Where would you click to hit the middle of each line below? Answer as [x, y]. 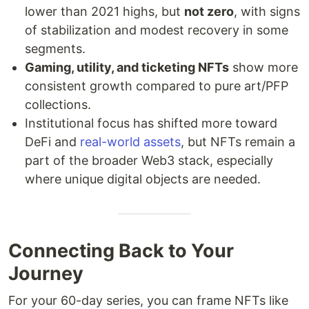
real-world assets [130, 141]
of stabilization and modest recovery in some [157, 30]
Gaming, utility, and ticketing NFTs [127, 67]
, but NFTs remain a [238, 141]
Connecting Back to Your [121, 250]
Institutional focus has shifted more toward [151, 123]
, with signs [267, 11]
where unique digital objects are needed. [143, 179]
